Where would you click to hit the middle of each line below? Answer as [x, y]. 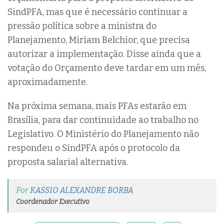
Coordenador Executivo [53, 201]
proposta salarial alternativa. [68, 162]
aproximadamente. [47, 82]
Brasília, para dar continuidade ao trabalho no [103, 120]
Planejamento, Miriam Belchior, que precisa [99, 40]
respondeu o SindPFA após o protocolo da [94, 148]
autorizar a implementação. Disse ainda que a [104, 54]
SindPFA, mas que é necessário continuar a [97, 12]
